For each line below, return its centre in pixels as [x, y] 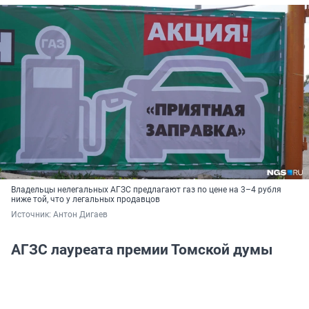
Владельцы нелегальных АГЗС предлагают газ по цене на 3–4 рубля [146, 189]
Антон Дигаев [80, 214]
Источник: [32, 214]
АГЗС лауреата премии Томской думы [142, 249]
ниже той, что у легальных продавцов [86, 199]
